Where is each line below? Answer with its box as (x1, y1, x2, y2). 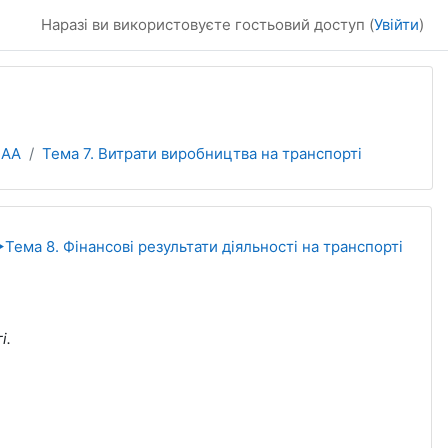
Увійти (374, 15, 419, 34)
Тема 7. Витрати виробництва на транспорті (42, 144, 362, 163)
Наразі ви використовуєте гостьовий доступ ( (41, 15, 374, 34)
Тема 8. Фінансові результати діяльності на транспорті (5, 236, 404, 256)
